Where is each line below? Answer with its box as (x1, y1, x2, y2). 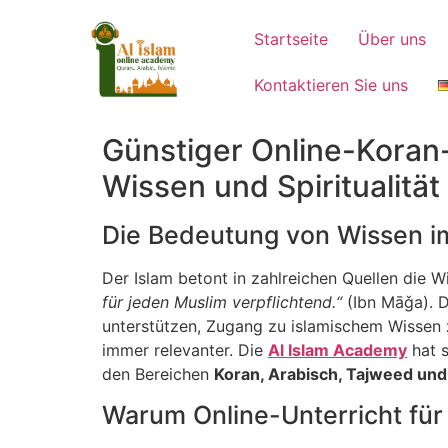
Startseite (254, 29, 329, 49)
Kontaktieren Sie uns (254, 75, 409, 95)
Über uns (358, 29, 427, 49)
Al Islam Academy (268, 340, 407, 360)
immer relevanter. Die (102, 340, 268, 360)
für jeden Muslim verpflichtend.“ (102, 292, 342, 312)
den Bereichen (102, 364, 214, 384)
